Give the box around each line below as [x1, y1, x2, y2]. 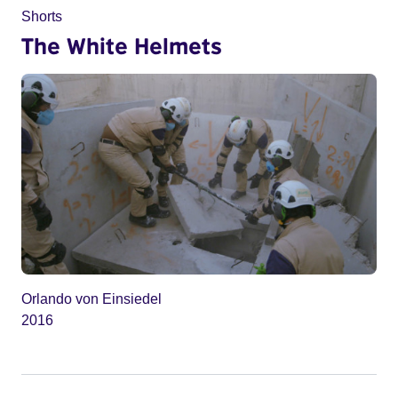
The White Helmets [21, 32, 222, 60]
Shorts [21, 9, 62, 25]
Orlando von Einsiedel [21, 291, 162, 306]
